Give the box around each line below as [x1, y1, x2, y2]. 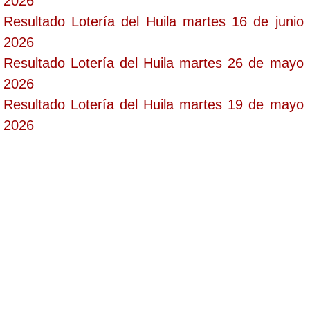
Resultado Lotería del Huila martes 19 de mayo [3, 96, 304, 112]
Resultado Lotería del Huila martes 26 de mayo [3, 55, 304, 71]
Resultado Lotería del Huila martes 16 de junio [3, 13, 304, 29]
